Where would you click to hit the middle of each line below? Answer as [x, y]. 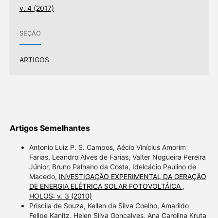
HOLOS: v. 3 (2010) [60, 196]
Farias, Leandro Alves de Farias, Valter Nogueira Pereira [117, 157]
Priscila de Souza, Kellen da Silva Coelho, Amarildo [109, 205]
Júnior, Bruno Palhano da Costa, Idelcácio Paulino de [112, 166]
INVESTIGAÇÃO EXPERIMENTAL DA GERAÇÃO [132, 176]
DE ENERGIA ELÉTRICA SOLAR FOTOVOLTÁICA [106, 186]
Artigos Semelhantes [50, 128]
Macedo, [44, 176]
